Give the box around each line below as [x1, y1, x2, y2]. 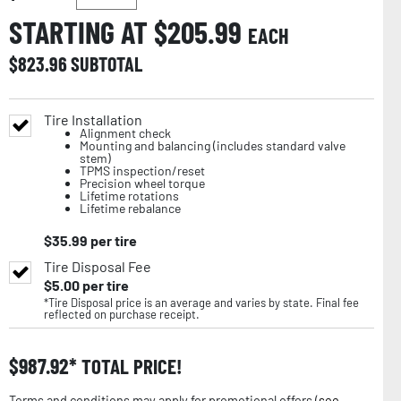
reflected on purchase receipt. [44, 306, 200, 321]
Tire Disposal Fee [44, 257, 151, 275]
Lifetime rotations [80, 187, 179, 203]
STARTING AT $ [9, 13, 167, 50]
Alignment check [80, 124, 171, 141]
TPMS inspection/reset [80, 162, 205, 178]
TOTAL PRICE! [77, 353, 182, 379]
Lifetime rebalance [80, 200, 181, 216]
